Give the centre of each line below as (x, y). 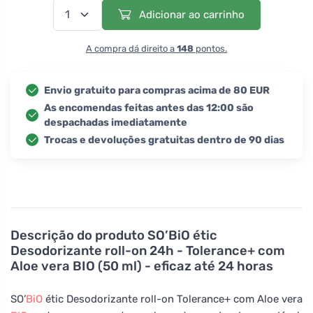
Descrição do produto (79, 235)
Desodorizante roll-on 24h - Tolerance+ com (148, 250)
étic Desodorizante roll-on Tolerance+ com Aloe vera (173, 299)
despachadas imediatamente (116, 122)
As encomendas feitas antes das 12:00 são (149, 108)
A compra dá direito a (131, 48)
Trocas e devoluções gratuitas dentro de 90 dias (164, 140)
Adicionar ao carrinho (190, 14)
